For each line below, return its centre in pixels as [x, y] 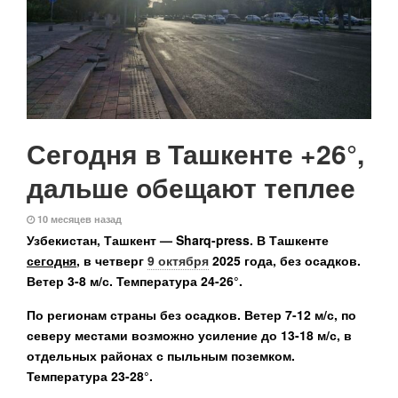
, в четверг [112, 260]
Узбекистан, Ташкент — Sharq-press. [142, 240]
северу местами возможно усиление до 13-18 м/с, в [189, 335]
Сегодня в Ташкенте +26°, [195, 153]
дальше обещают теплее [191, 187]
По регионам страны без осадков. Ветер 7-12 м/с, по [191, 314]
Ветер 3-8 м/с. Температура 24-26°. [135, 281]
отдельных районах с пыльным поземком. [161, 355]
